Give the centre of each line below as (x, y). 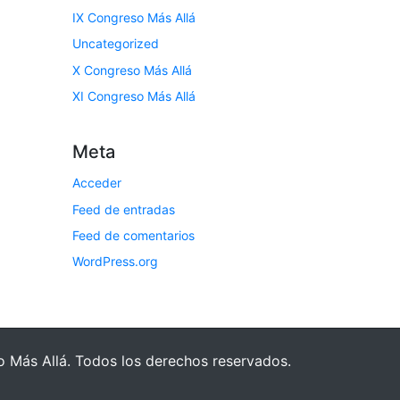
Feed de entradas (124, 209)
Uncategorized (116, 44)
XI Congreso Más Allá (134, 96)
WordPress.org (115, 262)
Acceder (97, 183)
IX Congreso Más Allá (134, 17)
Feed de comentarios (133, 235)
